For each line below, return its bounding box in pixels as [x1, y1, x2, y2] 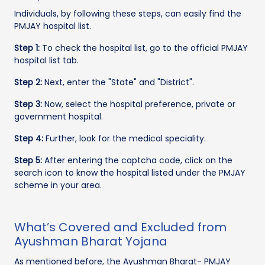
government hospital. [14, 110, 103, 122]
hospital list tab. [14, 54, 79, 66]
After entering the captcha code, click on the [42, 154, 232, 166]
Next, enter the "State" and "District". [42, 76, 194, 88]
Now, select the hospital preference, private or [42, 98, 235, 110]
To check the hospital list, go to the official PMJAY [40, 41, 248, 54]
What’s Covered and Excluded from [14, 218, 227, 235]
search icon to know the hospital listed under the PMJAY [14, 166, 245, 179]
